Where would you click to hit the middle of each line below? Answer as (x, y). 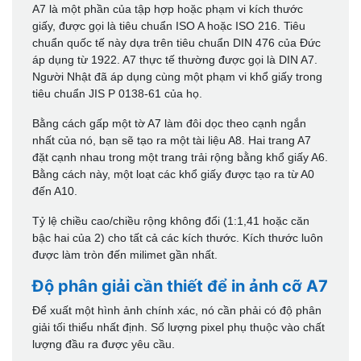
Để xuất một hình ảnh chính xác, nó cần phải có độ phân (177, 310)
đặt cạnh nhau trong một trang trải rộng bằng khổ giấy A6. (180, 157)
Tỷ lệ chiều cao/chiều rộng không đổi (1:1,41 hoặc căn (171, 220)
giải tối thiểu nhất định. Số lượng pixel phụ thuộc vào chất (178, 327)
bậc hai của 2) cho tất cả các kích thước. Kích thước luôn (178, 237)
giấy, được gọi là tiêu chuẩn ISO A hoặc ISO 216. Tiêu (169, 25)
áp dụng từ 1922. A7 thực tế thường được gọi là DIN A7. (175, 59)
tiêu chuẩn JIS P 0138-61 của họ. (117, 93)
